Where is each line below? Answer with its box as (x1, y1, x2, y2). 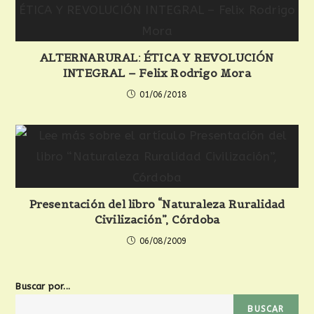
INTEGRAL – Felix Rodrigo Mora (63, 66, 251, 80)
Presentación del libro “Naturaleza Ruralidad (29, 197, 285, 211)
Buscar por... (15, 281, 71, 292)
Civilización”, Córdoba (94, 212, 220, 226)
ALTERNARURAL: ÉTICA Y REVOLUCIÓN (40, 50, 274, 64)
